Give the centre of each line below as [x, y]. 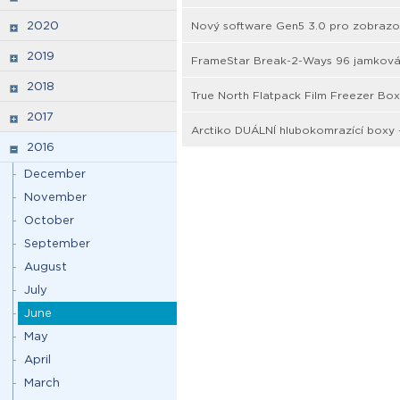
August [46, 267]
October [49, 220]
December [55, 174]
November [55, 197]
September [57, 243]
